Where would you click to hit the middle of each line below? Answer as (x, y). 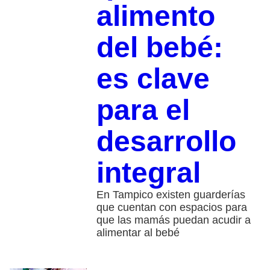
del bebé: (159, 48)
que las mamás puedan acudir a (173, 220)
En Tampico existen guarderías (171, 195)
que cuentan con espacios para (171, 208)
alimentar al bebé (138, 233)
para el (143, 110)
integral (148, 173)
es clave (153, 79)
